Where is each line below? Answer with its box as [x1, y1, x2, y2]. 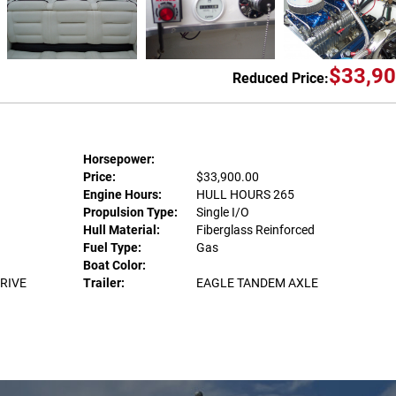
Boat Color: [82, 258, 146, 273]
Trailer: [82, 276, 125, 291]
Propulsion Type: [82, 205, 178, 220]
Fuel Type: [82, 240, 141, 255]
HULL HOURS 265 [195, 187, 294, 202]
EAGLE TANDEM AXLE [195, 276, 318, 291]
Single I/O [195, 205, 249, 220]
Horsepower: [82, 152, 155, 167]
